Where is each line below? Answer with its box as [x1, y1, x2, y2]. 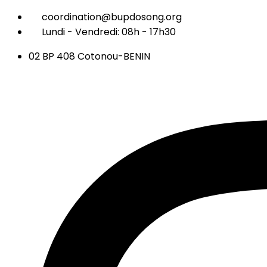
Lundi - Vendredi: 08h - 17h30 [42, 25, 176, 39]
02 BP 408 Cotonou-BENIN [29, 49, 150, 63]
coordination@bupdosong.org [42, 10, 182, 24]
